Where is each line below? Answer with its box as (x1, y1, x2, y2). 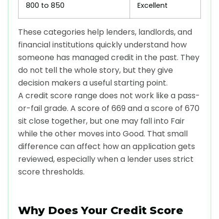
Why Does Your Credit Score (18, 204, 183, 218)
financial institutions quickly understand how (18, 39, 187, 50)
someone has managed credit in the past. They (18, 51, 199, 63)
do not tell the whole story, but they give (18, 64, 173, 76)
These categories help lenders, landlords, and (18, 26, 192, 38)
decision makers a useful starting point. (18, 77, 168, 88)
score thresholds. (18, 166, 85, 177)
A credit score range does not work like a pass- (18, 89, 200, 101)
